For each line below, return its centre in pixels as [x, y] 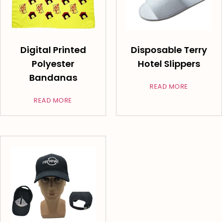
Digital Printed [53, 50]
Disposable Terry [169, 50]
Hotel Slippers [169, 64]
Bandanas [53, 78]
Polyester [53, 64]
